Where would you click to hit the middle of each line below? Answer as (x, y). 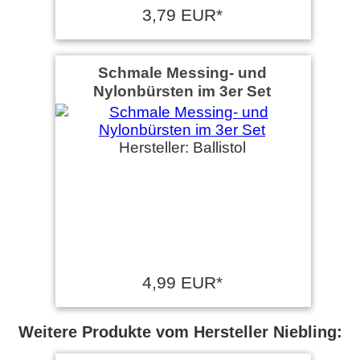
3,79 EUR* (182, 14)
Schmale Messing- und (182, 72)
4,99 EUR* (182, 282)
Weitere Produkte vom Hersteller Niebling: (180, 331)
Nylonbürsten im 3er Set (182, 90)
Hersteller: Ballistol (182, 147)
